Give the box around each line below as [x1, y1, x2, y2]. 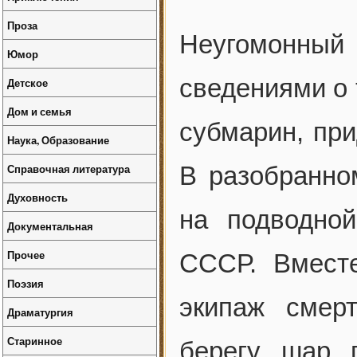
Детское [7, 75, 48, 90]
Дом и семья [7, 104, 72, 119]
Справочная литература [7, 161, 130, 176]
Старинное [7, 333, 62, 348]
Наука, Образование [7, 132, 109, 147]
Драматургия [7, 304, 73, 320]
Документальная [7, 218, 93, 233]
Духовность [7, 190, 68, 205]
